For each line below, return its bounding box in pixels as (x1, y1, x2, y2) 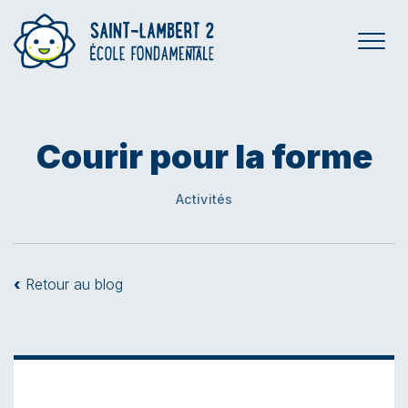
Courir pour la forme (36, 136, 372, 177)
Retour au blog (21, 275, 123, 293)
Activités (175, 191, 233, 207)
